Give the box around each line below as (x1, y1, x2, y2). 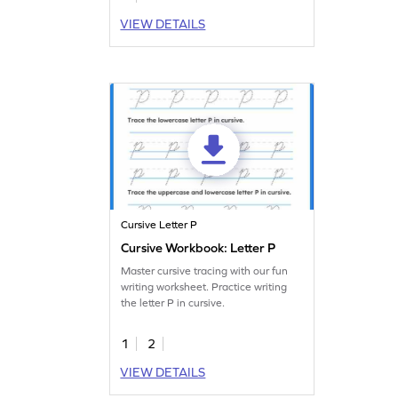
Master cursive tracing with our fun (121, 264, 289, 277)
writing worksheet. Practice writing (121, 280, 288, 293)
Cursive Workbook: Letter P (121, 240, 276, 255)
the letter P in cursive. (121, 296, 226, 309)
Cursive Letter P (121, 218, 198, 231)
